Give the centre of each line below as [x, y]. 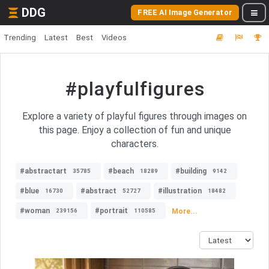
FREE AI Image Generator [185, 12]
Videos [114, 38]
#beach [121, 171]
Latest [56, 38]
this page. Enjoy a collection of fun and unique [134, 130]
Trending [20, 38]
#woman [35, 211]
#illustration [180, 191]
